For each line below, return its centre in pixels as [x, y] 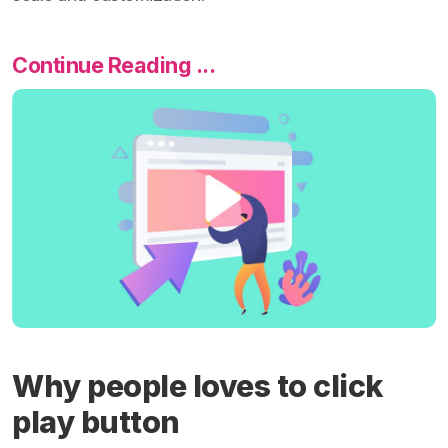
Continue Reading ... [113, 65]
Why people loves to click [197, 385]
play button [96, 421]
